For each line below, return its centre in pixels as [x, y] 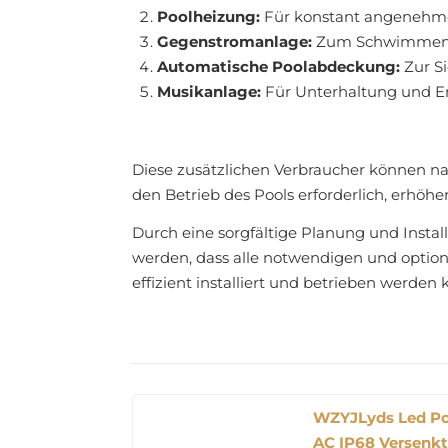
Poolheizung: [208, 17]
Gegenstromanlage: [234, 42]
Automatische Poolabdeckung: [278, 67]
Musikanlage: [209, 92]
